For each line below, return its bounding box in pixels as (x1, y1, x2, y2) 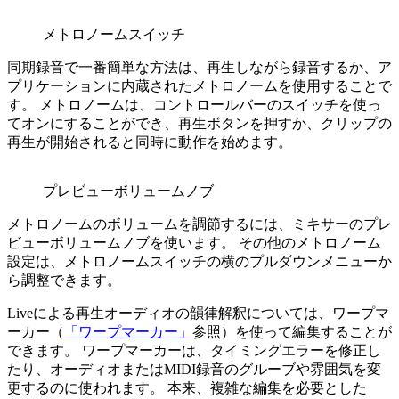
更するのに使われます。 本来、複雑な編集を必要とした (7, 380, 367, 396)
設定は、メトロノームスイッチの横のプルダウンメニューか (7, 254, 392, 270)
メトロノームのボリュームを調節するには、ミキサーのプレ (7, 216, 392, 232)
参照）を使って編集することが (192, 324, 392, 340)
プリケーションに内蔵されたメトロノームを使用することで (7, 78, 392, 94)
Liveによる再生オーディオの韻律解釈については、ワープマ (7, 305, 389, 322)
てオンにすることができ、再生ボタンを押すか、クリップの (7, 116, 392, 132)
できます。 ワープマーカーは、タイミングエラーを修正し (7, 343, 381, 359)
